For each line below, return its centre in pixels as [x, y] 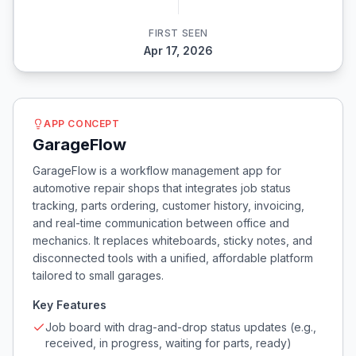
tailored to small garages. [98, 275]
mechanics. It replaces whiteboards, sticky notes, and [172, 240]
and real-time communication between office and [161, 223]
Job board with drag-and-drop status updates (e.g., [181, 327]
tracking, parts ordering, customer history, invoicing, [168, 205]
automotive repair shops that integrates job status [162, 188]
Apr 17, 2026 [178, 50]
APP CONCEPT [82, 124]
